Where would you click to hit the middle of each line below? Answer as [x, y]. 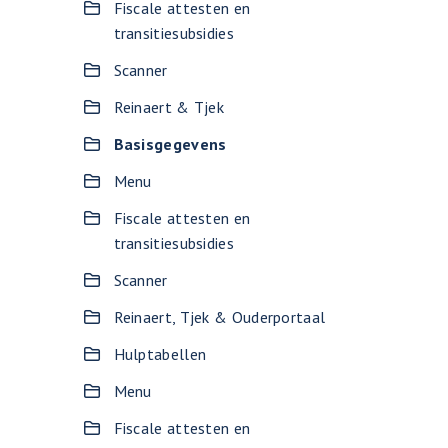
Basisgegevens [170, 144]
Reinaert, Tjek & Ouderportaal [219, 317]
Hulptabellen [160, 354]
